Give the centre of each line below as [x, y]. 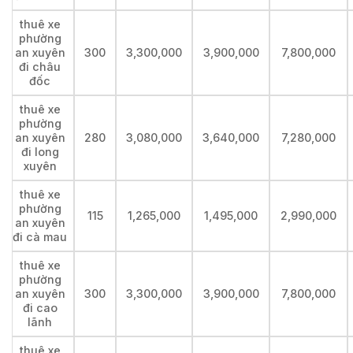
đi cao [40, 308]
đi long [40, 152]
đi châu [40, 67]
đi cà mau [40, 237]
